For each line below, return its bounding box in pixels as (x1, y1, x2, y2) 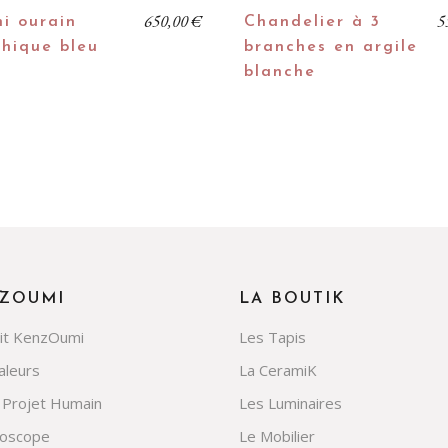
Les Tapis (239, 327, 306, 347)
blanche (244, 64, 316, 80)
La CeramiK (239, 360, 317, 380)
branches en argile (244, 39, 418, 55)
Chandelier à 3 (244, 14, 381, 30)
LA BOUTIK (239, 291, 345, 307)
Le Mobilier (239, 426, 315, 446)
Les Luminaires (239, 393, 342, 413)
